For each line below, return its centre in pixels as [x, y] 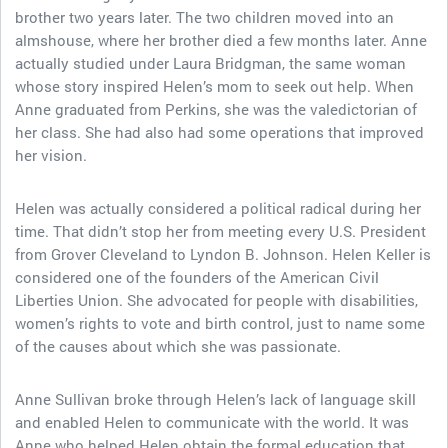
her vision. [51, 155]
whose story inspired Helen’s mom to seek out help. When [214, 86]
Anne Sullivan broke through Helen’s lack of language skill [215, 399]
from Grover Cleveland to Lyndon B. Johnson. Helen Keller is [223, 254]
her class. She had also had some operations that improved [219, 132]
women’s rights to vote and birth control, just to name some [220, 323]
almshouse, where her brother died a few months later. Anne [221, 40]
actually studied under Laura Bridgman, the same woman [210, 63]
